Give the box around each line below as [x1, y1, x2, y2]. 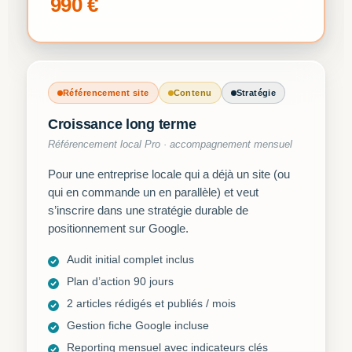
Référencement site [63, 88, 149, 97]
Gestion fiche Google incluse [67, 320, 209, 332]
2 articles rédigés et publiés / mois [67, 298, 236, 310]
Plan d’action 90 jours [67, 276, 174, 288]
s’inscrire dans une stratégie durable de [48, 204, 248, 217]
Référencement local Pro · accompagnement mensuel [48, 139, 292, 150]
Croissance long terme [48, 116, 196, 132]
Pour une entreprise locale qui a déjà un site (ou [48, 168, 290, 181]
